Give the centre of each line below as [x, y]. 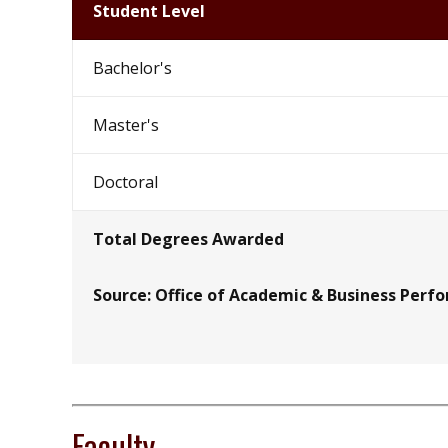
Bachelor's [132, 68]
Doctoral [125, 182]
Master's [126, 125]
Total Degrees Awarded [188, 239]
